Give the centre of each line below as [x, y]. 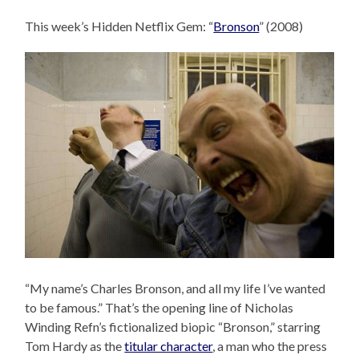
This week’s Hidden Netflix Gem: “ [119, 26]
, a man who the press [270, 346]
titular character [169, 346]
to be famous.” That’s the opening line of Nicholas [159, 308]
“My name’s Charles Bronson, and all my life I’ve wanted [175, 288]
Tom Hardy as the [75, 346]
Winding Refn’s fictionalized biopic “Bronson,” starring [173, 327]
